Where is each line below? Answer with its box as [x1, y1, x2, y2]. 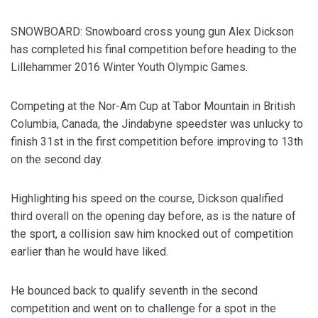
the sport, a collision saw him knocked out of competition [11, 227, 293, 241]
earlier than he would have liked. [11, 245, 174, 259]
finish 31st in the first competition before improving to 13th [11, 135, 303, 149]
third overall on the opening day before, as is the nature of [11, 209, 296, 224]
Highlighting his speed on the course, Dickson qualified [11, 192, 283, 206]
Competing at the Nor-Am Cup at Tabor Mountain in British [11, 99, 295, 114]
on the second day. [11, 153, 103, 167]
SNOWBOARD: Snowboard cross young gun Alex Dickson [11, 25, 294, 39]
